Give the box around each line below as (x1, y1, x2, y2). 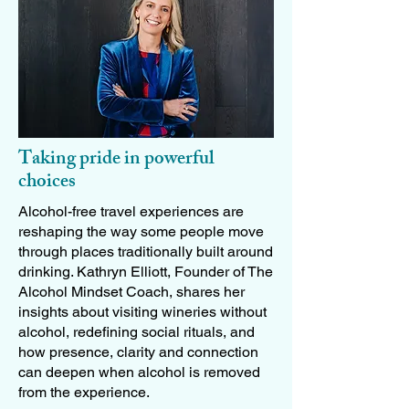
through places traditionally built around (18, 243, 273, 260)
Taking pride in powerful (18, 143, 214, 177)
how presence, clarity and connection (18, 343, 258, 361)
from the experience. (18, 383, 150, 401)
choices (18, 166, 76, 200)
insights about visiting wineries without (18, 303, 267, 320)
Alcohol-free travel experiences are (18, 203, 244, 220)
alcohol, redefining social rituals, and (18, 323, 255, 341)
